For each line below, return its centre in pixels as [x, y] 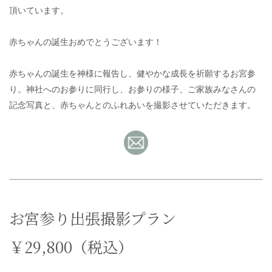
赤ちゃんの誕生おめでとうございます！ [86, 41]
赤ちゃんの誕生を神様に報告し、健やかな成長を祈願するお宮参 [132, 73]
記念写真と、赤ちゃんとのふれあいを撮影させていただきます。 [132, 104]
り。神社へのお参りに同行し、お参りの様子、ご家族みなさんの [132, 88]
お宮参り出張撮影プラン [100, 218]
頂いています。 [39, 9]
